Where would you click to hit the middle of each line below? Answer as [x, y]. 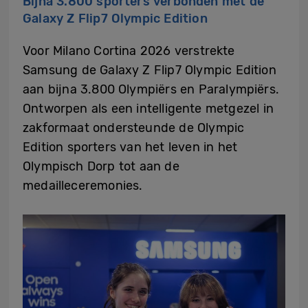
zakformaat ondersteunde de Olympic [134, 128]
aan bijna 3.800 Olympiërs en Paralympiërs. [151, 89]
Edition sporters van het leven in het [130, 147]
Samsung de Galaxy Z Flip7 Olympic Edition [150, 70]
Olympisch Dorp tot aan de [101, 166]
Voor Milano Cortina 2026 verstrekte [129, 51]
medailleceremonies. [83, 185]
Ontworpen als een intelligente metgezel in [148, 108]
